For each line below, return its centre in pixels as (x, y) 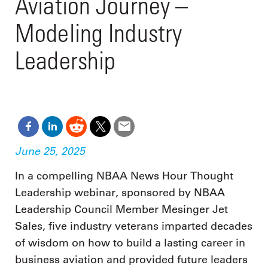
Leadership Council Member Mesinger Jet (121, 210)
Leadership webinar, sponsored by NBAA (120, 193)
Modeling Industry (99, 33)
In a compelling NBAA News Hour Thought (124, 176)
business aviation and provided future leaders (131, 260)
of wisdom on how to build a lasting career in (130, 243)
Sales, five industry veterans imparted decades (134, 226)
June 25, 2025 (50, 151)
